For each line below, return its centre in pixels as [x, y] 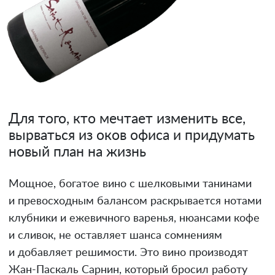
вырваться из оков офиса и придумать [132, 135]
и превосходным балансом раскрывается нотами [135, 201]
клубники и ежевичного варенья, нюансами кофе [134, 218]
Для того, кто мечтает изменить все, [127, 119]
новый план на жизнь [77, 152]
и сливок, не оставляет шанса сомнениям [115, 235]
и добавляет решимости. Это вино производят [128, 253]
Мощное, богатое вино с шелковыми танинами [130, 184]
